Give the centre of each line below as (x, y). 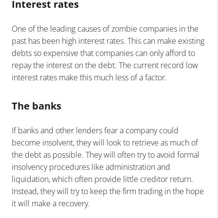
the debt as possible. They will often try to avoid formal (106, 154)
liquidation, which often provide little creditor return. (102, 179)
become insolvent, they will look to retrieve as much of (105, 142)
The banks (36, 106)
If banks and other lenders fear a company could (95, 130)
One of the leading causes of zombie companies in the (105, 28)
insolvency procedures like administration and (91, 167)
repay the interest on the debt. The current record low (105, 65)
